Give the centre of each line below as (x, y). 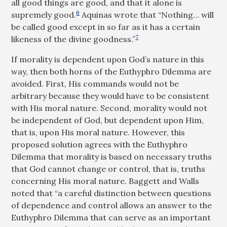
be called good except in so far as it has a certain (106, 27)
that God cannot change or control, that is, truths (108, 169)
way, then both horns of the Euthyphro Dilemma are (111, 71)
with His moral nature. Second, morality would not (109, 108)
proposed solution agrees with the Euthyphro (100, 144)
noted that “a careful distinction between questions (111, 193)
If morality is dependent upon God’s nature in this (108, 59)
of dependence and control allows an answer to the (112, 205)
